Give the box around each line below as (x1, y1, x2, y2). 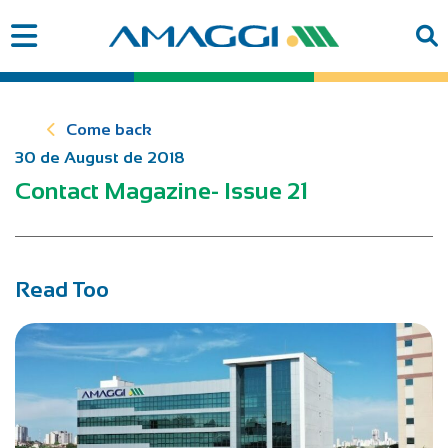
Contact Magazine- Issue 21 (15, 177, 308, 205)
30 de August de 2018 (15, 149, 185, 167)
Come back (66, 121, 152, 139)
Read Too (15, 277, 109, 303)
